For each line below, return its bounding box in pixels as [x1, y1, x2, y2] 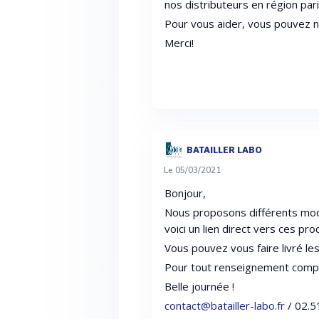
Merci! [164, 36, 194, 50]
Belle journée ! [164, 279, 238, 293]
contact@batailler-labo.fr [164, 298, 286, 313]
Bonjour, [164, 186, 209, 200]
